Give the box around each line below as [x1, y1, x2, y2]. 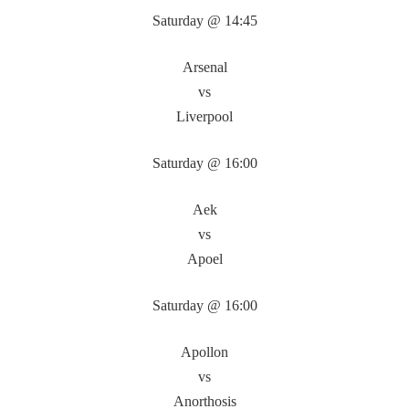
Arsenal [182, 59, 227, 75]
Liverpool [176, 109, 233, 124]
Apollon [181, 344, 228, 360]
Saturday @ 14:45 [152, 13, 257, 28]
